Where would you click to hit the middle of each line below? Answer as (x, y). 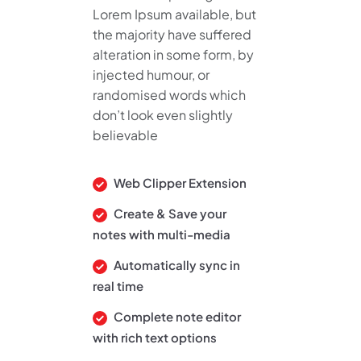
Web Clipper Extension (179, 182)
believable (125, 135)
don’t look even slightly (163, 114)
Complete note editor (176, 316)
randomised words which (169, 94)
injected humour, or (151, 74)
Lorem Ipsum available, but (174, 14)
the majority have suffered (172, 34)
